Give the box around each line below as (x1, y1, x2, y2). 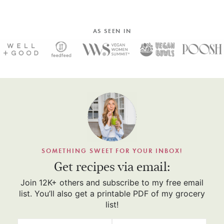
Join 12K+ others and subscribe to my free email (20, 177, 203, 188)
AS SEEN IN (92, 27, 131, 35)
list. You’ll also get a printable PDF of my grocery (19, 188, 205, 199)
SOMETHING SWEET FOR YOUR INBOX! (41, 146, 182, 155)
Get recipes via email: (54, 159, 170, 174)
